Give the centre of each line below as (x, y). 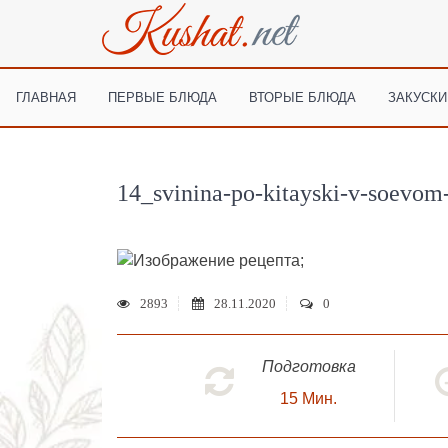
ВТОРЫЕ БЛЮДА (303, 96)
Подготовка (308, 366)
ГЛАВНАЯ (46, 96)
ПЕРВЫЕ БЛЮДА (163, 96)
